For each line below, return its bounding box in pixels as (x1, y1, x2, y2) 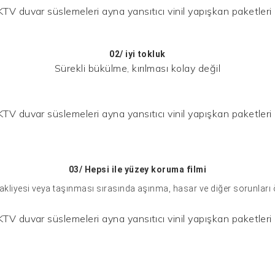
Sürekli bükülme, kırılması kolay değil (54, 61, 221, 74)
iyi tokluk (125, 48, 166, 59)
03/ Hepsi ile (68, 164, 125, 174)
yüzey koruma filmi (124, 164, 207, 174)
